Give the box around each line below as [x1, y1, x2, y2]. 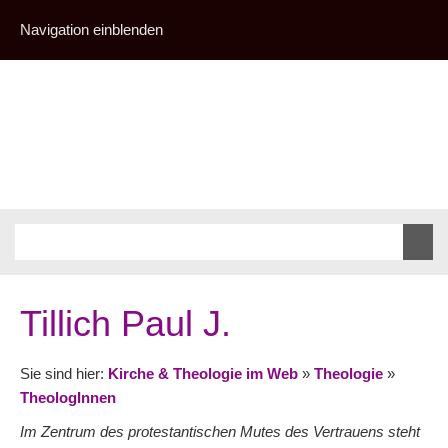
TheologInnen [20, 389, 116, 406]
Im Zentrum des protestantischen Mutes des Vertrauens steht [20, 423, 420, 440]
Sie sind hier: [20, 365, 108, 382]
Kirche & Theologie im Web [108, 365, 298, 382]
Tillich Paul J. [20, 303, 231, 344]
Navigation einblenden [20, 21, 163, 38]
